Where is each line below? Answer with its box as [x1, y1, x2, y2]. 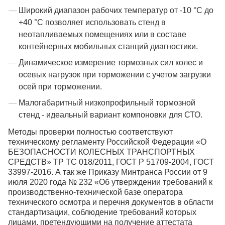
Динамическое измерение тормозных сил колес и [19, 58, 203, 67]
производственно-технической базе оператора [8, 188, 183, 196]
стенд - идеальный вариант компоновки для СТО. [19, 110, 202, 119]
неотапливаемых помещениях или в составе [19, 30, 186, 39]
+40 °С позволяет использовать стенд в [19, 18, 166, 27]
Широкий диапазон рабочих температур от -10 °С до [19, 6, 213, 15]
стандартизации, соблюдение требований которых [8, 208, 196, 216]
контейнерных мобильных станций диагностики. [19, 42, 198, 51]
